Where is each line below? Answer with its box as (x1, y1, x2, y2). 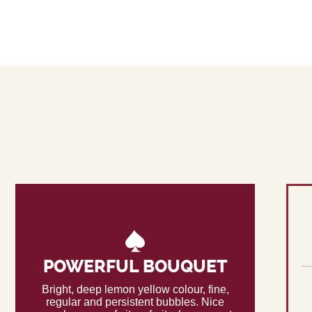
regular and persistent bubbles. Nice (46, 296, 224, 309)
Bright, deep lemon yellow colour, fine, (41, 283, 229, 296)
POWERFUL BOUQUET (42, 256, 228, 276)
